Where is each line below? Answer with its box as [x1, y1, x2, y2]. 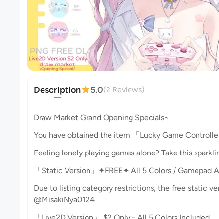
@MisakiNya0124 [34, 195, 95, 204]
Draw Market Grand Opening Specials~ [34, 113, 169, 122]
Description [34, 85, 81, 95]
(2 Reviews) [103, 85, 145, 94]
